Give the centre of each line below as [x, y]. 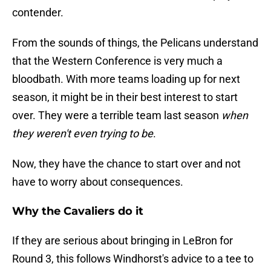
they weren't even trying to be [83, 134]
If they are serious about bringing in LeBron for [122, 241]
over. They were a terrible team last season [117, 116]
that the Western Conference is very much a [117, 61]
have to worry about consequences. [98, 182]
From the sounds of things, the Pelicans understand [135, 43]
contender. [38, 13]
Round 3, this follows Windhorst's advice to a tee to [133, 259]
